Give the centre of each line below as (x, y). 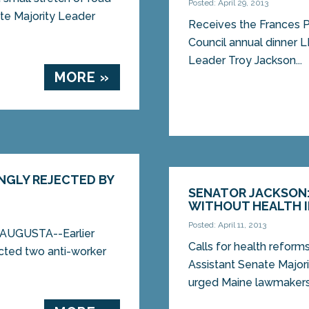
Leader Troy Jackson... (246, 61)
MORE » (82, 78)
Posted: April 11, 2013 (228, 225)
